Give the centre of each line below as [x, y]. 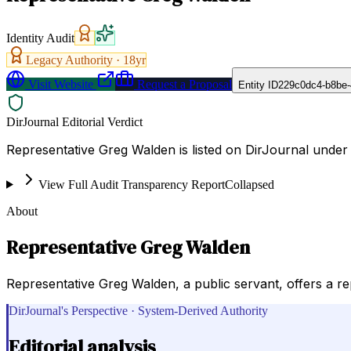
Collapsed [249, 184]
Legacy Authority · [74, 60]
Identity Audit [40, 38]
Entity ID [258, 85]
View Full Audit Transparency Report [131, 184]
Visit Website [59, 84]
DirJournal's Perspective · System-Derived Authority [138, 310]
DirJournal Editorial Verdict [74, 121]
